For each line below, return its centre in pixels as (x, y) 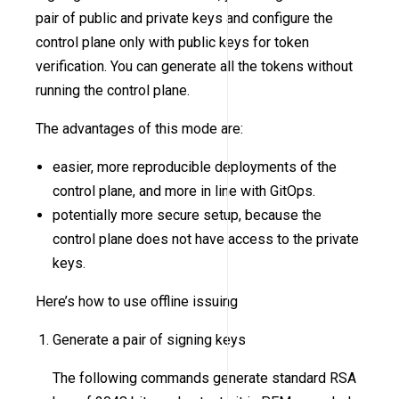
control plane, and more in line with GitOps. (184, 191)
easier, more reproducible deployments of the (195, 167)
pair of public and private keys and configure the (184, 19)
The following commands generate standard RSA (205, 379)
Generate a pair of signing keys (150, 340)
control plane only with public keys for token (172, 43)
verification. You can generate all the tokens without (194, 67)
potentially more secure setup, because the (187, 216)
